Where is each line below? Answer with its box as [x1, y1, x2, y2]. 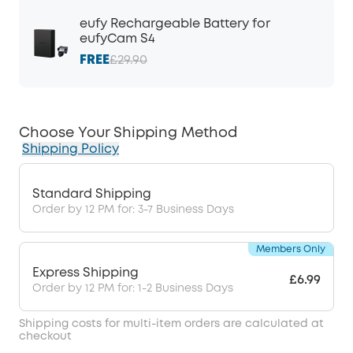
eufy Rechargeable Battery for [80, 18, 270, 30]
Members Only [256, 245, 325, 254]
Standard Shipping [32, 188, 151, 200]
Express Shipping [32, 266, 139, 279]
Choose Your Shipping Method [19, 127, 237, 139]
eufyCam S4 [80, 33, 155, 45]
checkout [19, 332, 72, 341]
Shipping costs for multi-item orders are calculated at [19, 319, 324, 329]
